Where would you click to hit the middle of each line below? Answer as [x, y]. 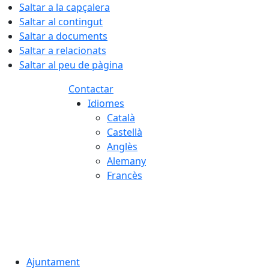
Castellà [125, 132]
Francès [125, 175]
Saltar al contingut [61, 22]
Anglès [122, 147]
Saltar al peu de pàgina [71, 65]
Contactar [91, 89]
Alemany [126, 161]
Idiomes [106, 103]
